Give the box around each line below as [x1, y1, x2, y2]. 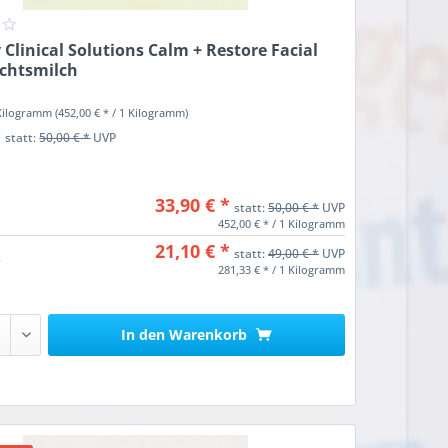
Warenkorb [169, 325, 248, 345]
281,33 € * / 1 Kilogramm [218, 262, 345, 278]
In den [121, 325, 166, 345]
